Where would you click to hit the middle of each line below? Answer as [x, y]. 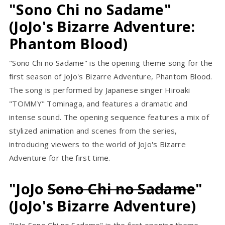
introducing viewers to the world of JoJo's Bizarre [97, 144]
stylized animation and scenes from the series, [93, 131]
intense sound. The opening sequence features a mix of [109, 117]
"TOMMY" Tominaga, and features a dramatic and [98, 104]
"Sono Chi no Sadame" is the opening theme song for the [111, 63]
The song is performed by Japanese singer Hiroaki [100, 90]
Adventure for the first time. [60, 158]
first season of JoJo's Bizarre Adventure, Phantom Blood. [111, 77]
